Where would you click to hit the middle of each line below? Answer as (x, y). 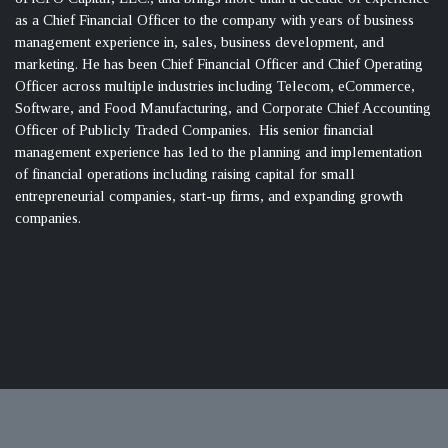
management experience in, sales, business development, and (199, 42)
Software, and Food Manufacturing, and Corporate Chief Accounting (223, 108)
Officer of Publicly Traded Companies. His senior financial (194, 130)
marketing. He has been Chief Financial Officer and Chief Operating (219, 64)
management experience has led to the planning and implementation (218, 152)
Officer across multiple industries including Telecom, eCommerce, (215, 86)
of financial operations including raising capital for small (185, 174)
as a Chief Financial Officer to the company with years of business (214, 20)
